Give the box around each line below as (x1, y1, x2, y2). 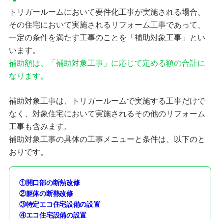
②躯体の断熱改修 (19, 188, 73, 198)
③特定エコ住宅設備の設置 (19, 198, 100, 209)
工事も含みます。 (8, 120, 72, 132)
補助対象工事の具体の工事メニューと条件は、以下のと (8, 133, 205, 145)
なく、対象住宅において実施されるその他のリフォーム (8, 108, 205, 119)
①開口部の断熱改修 (19, 177, 80, 187)
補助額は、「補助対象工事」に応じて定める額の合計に (8, 57, 205, 69)
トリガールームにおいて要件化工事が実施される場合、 (8, 6, 205, 18)
